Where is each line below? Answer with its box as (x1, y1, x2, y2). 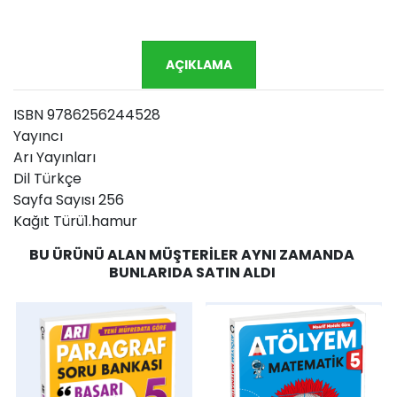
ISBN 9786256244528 (13, 104, 160, 125)
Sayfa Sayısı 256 (13, 189, 124, 210)
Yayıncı (13, 125, 63, 146)
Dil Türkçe (13, 167, 82, 189)
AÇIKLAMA (166, 55, 232, 74)
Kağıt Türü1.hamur (13, 210, 137, 231)
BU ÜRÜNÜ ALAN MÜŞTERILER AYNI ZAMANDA (29, 244, 354, 265)
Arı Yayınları (13, 146, 96, 167)
